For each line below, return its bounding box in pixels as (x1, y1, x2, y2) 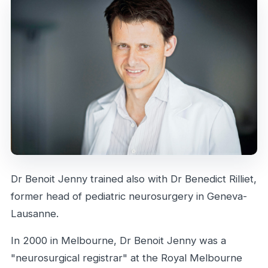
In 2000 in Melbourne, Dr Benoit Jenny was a (11, 234, 226, 247)
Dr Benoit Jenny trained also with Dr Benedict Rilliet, (11, 172, 257, 185)
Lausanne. (11, 207, 59, 220)
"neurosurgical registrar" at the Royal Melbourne (11, 252, 242, 264)
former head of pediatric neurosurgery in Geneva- (11, 190, 247, 202)
